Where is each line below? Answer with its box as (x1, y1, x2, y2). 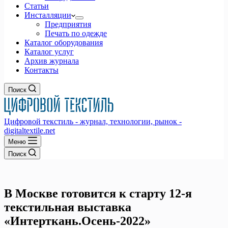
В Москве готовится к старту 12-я (4, 186, 192, 200)
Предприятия (45, 20, 91, 28)
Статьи (24, 2, 49, 10)
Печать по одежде (45, 29, 107, 38)
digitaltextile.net (4, 126, 55, 135)
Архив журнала (24, 56, 79, 65)
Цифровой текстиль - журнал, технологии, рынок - (4, 117, 182, 126)
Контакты (24, 66, 59, 74)
